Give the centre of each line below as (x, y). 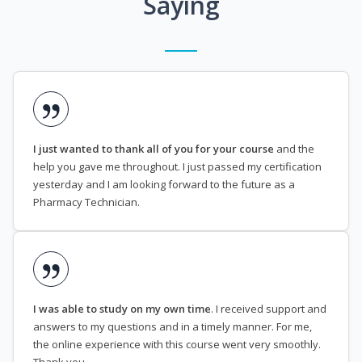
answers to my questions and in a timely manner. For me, (173, 327)
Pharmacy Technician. (86, 202)
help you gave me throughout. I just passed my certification (177, 167)
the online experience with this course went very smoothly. (177, 345)
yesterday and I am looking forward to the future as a (164, 185)
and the (294, 149)
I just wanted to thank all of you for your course (154, 149)
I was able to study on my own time (122, 309)
